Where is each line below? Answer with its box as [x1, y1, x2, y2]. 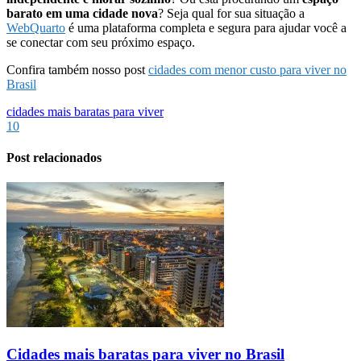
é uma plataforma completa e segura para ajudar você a [65, 20, 346, 35]
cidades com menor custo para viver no [148, 62, 346, 77]
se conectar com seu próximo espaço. [6, 35, 195, 49]
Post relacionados [6, 150, 102, 164]
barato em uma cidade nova [6, 6, 158, 20]
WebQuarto [6, 20, 65, 35]
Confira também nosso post [6, 62, 148, 77]
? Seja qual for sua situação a [158, 6, 305, 20]
